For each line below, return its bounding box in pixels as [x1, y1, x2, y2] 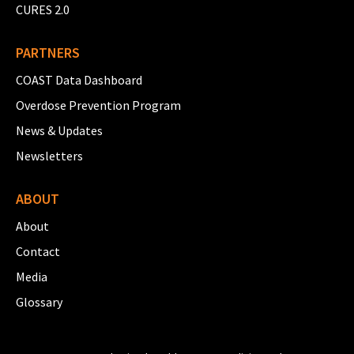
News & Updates [16, 122, 103, 138]
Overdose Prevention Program [16, 96, 181, 113]
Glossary [16, 293, 62, 310]
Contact [16, 243, 60, 259]
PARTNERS [16, 43, 80, 62]
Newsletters [16, 147, 83, 164]
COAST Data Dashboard [16, 71, 142, 88]
